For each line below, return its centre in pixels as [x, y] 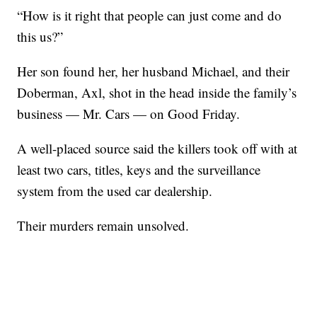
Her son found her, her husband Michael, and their [154, 71]
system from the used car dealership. [117, 191]
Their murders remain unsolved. [103, 226]
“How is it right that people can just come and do [150, 16]
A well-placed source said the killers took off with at [157, 149]
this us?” [40, 37]
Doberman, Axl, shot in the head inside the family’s [157, 93]
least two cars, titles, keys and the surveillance [139, 170]
